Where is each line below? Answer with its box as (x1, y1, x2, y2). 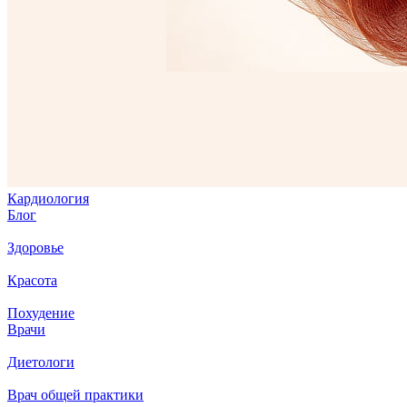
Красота (7, 273, 57, 288)
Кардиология (7, 191, 89, 206)
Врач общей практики (7, 387, 144, 402)
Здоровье (7, 240, 64, 255)
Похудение (7, 305, 74, 321)
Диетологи (7, 354, 74, 370)
